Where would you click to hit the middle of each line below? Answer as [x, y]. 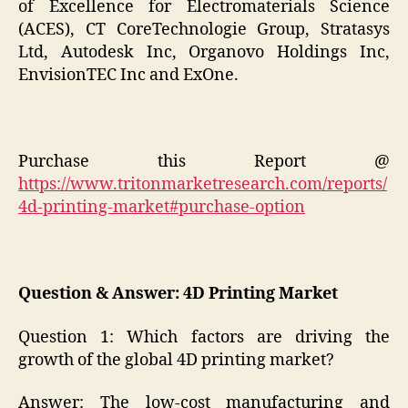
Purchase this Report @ [204, 162]
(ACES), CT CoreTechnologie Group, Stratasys [204, 30]
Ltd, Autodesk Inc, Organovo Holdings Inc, [204, 53]
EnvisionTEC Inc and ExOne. [128, 76]
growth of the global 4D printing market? [176, 360]
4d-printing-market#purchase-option [162, 208]
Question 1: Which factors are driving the [204, 337]
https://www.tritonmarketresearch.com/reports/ [203, 185]
